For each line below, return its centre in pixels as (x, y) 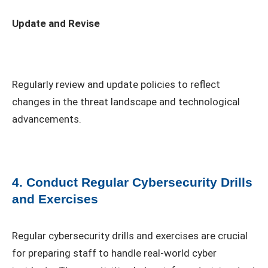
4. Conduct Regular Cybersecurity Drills (132, 182)
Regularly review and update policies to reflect (116, 85)
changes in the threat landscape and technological (126, 102)
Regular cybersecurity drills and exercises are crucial (130, 236)
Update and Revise (56, 24)
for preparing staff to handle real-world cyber (114, 253)
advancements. (47, 119)
